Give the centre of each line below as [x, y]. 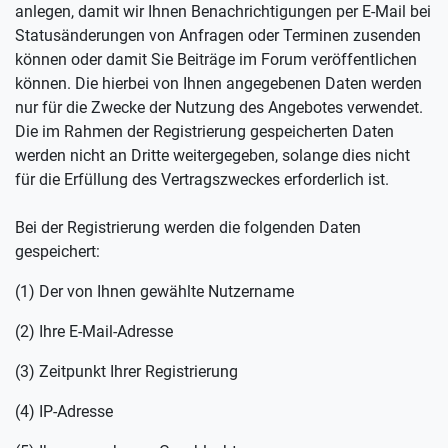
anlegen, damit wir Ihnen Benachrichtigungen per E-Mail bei [223, 11]
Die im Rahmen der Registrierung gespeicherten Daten [204, 131]
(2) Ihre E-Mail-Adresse [94, 331]
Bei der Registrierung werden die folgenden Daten [188, 227]
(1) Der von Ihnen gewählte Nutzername [154, 291]
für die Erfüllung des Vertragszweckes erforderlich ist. [202, 179]
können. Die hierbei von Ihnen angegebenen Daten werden [218, 83]
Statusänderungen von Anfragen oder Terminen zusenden [218, 35]
